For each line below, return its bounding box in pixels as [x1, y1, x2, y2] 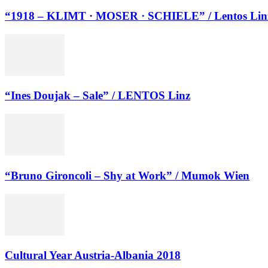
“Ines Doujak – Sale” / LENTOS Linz [5, 89, 190, 102]
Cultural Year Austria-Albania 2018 [5, 249, 181, 262]
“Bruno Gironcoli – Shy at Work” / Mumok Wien [5, 169, 249, 182]
